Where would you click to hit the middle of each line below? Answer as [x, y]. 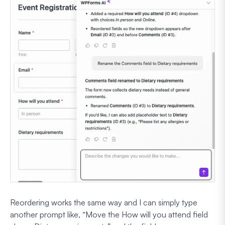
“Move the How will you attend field [145, 214]
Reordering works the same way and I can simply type [104, 202]
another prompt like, [46, 214]
